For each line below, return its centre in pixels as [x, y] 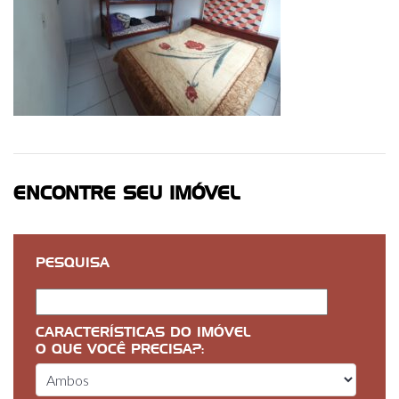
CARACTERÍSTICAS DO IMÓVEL [143, 333]
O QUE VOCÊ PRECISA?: [125, 350]
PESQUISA [73, 263]
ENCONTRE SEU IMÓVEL [126, 194]
